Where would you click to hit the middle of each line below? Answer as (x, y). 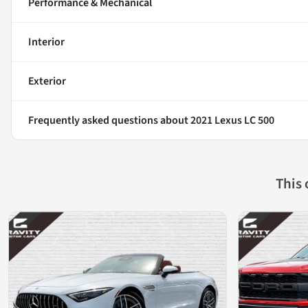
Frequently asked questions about (109, 121)
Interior (46, 42)
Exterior (47, 81)
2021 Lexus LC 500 (232, 121)
